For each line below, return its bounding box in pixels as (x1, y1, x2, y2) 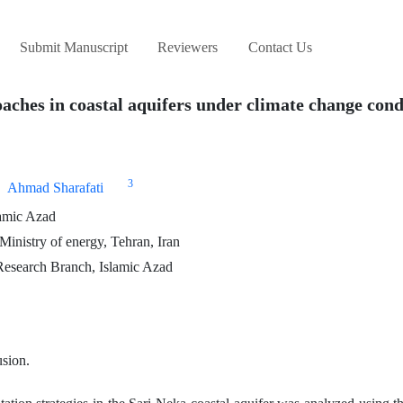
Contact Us (247, 39, 312, 57)
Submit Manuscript (19, 39, 128, 57)
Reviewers (157, 39, 219, 57)
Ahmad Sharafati (6, 179, 103, 197)
